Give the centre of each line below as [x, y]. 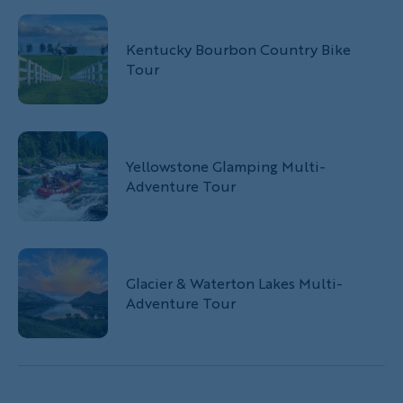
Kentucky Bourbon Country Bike [238, 49]
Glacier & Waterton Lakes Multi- [234, 282]
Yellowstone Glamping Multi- [226, 166]
